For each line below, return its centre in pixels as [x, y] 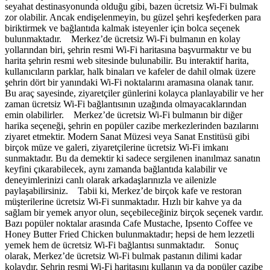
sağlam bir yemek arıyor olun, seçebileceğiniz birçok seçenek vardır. [134, 212]
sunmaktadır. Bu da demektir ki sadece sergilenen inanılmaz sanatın [133, 158]
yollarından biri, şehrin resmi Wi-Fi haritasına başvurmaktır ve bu [128, 49]
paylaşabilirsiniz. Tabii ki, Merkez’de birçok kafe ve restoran [123, 190]
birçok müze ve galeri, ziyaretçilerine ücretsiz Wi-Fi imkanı [117, 147]
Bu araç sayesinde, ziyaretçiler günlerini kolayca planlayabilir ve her [134, 93]
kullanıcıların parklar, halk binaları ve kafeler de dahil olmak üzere [130, 71]
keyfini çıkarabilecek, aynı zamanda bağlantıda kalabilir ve [116, 169]
